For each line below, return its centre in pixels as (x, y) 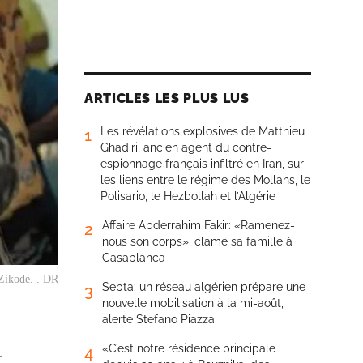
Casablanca (134, 258)
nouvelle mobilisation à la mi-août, (193, 303)
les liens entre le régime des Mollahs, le (205, 180)
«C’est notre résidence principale (189, 348)
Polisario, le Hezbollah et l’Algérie (188, 196)
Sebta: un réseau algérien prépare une (204, 287)
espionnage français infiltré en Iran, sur (202, 164)
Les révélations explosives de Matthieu (203, 131)
